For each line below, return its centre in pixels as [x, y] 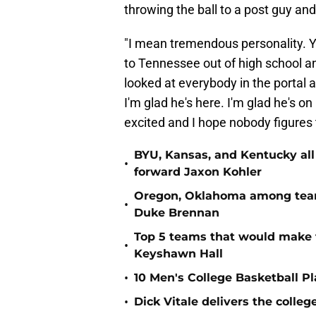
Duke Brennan [177, 213]
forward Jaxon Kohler [198, 172]
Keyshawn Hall [178, 254]
